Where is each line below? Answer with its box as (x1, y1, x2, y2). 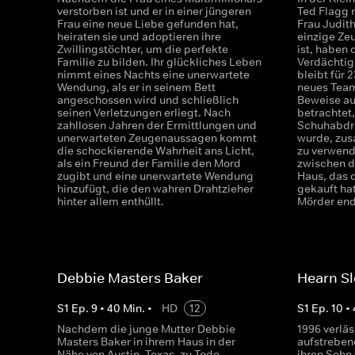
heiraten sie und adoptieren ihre (57, 29, 221, 44)
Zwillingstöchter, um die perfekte (57, 42, 228, 56)
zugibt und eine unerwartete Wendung (57, 169, 254, 183)
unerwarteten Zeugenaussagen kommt (57, 131, 257, 145)
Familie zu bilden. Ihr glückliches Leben (57, 55, 261, 69)
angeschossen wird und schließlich (57, 93, 239, 107)
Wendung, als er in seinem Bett (57, 80, 216, 94)
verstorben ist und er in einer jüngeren (57, 4, 251, 18)
